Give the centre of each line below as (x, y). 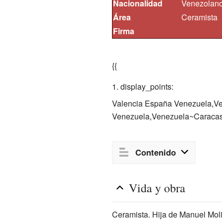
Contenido (156, 152)
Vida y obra (157, 188)
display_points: (147, 86)
